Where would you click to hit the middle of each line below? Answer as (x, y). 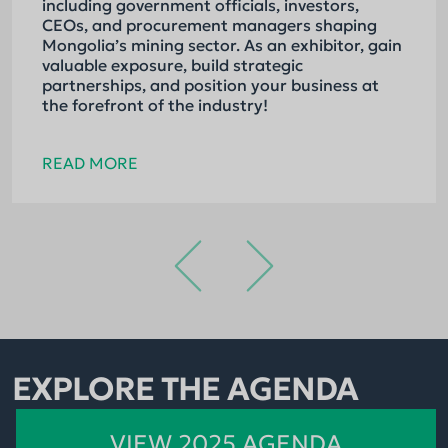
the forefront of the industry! (155, 105)
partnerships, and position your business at (210, 85)
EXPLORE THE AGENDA (185, 389)
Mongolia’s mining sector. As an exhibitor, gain (222, 45)
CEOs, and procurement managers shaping (209, 25)
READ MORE (90, 163)
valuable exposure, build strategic (172, 65)
